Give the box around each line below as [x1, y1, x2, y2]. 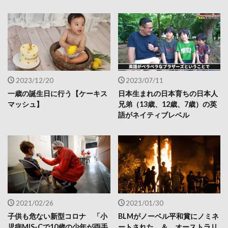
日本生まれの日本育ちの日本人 [118, 89, 218, 98]
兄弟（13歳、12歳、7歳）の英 [118, 100, 217, 109]
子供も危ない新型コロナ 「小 [8, 211, 107, 220]
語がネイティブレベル [118, 110, 189, 120]
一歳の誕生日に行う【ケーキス [8, 89, 107, 98]
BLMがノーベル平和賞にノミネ [118, 211, 219, 220]
